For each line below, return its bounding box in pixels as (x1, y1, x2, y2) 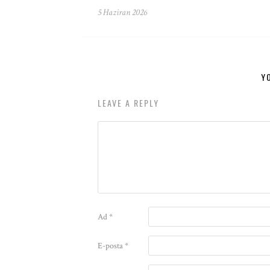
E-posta (98, 240, 125, 251)
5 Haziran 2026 (98, 7, 147, 18)
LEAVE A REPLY (98, 96, 159, 109)
